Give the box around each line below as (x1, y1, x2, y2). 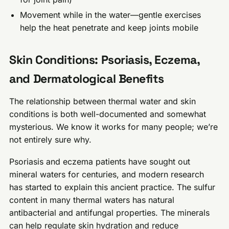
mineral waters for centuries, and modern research (9, 169, 204, 179)
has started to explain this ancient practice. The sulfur (9, 181, 216, 192)
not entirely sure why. (9, 134, 92, 145)
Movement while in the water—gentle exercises (20, 10, 201, 20)
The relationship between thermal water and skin (9, 96, 196, 106)
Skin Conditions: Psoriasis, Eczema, (9, 52, 200, 68)
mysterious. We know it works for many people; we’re (9, 121, 218, 132)
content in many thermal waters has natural (9, 194, 175, 205)
